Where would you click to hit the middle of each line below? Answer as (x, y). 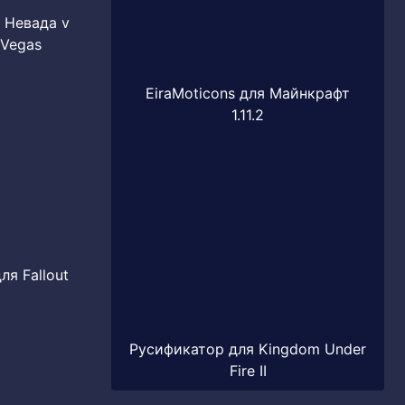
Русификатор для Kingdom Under (248, 349)
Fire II (248, 371)
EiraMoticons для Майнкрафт (248, 93)
